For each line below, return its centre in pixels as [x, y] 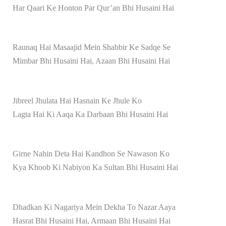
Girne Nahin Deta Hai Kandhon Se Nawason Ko [91, 154]
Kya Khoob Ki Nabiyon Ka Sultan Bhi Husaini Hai [95, 167]
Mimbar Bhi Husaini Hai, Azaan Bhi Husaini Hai [91, 61]
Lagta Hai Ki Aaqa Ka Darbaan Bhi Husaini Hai [90, 114]
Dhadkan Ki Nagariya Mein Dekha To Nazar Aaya [94, 207]
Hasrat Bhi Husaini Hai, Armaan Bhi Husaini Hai [91, 220]
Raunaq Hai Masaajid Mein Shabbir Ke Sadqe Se [91, 47]
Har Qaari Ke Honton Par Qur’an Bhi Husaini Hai [93, 8]
